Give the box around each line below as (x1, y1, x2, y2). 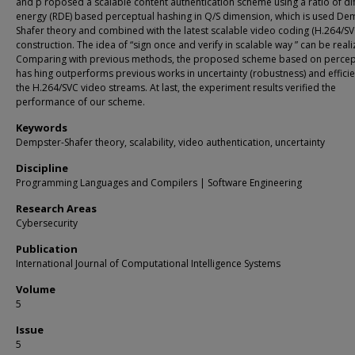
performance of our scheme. (16, 95, 145, 109)
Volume (16, 282, 55, 296)
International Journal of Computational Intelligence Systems (16, 257, 281, 270)
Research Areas (16, 201, 97, 216)
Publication (16, 242, 78, 256)
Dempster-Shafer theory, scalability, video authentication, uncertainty (16, 136, 325, 149)
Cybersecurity (16, 216, 78, 230)
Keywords (16, 120, 67, 135)
